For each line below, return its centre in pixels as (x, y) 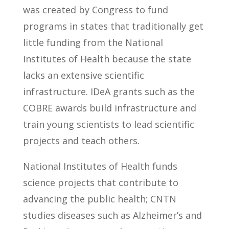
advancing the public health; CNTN (99, 199)
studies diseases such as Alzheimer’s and (112, 215)
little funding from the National (93, 42)
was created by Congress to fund (95, 10)
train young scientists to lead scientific (108, 124)
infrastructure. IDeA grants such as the (109, 91)
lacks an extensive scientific (83, 75)
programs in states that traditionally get (113, 26)
